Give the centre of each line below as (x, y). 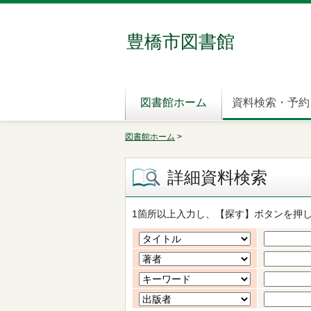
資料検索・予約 (270, 102)
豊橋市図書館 (180, 42)
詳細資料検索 (217, 177)
